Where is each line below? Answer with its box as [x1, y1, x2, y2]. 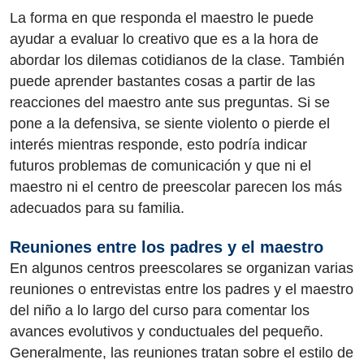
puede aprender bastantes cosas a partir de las [10, 73, 315, 89]
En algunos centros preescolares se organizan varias [10, 259, 353, 276]
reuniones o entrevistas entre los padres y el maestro [10, 280, 353, 297]
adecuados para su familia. [10, 200, 184, 216]
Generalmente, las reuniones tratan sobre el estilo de [10, 344, 353, 361]
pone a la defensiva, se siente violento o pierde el [10, 115, 330, 132]
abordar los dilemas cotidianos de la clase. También [10, 52, 344, 68]
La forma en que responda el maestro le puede [10, 10, 314, 26]
